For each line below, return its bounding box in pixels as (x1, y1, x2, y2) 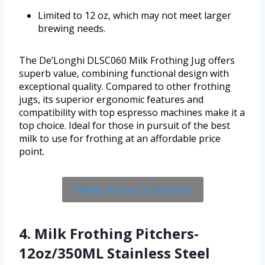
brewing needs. (38, 22, 105, 35)
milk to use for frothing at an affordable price (19, 132, 221, 146)
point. (19, 145, 44, 159)
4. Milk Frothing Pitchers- (19, 223, 199, 243)
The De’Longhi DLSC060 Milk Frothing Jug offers (19, 54, 235, 67)
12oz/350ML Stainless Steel (19, 243, 210, 263)
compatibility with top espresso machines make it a (19, 106, 245, 119)
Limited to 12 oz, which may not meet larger (38, 9, 231, 22)
